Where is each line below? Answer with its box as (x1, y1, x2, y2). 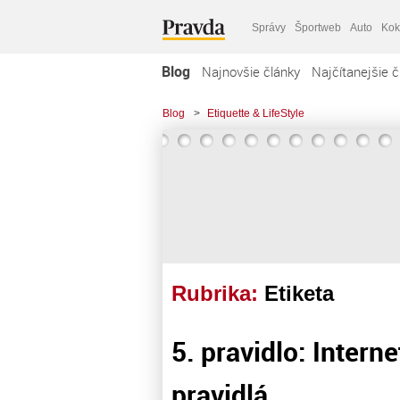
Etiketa (264, 281, 334, 305)
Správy (252, 21, 286, 34)
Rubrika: (171, 281, 264, 305)
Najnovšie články (202, 62, 300, 80)
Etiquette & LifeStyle (207, 107, 304, 120)
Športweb (295, 21, 341, 34)
